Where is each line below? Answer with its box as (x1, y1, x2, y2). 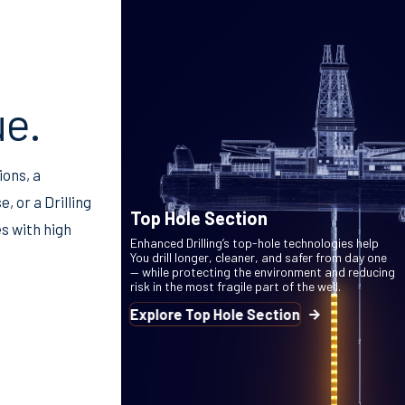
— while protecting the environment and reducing (129, 264, 395, 280)
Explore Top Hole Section (129, 306, 300, 324)
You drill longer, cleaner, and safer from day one (129, 250, 387, 266)
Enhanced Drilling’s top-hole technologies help (129, 235, 379, 251)
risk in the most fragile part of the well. (129, 278, 341, 295)
